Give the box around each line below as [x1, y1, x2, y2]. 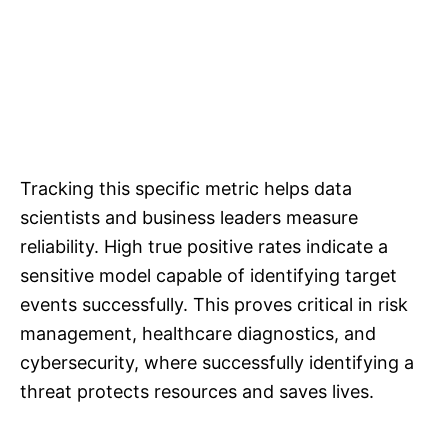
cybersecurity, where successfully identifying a [20, 352, 414, 374]
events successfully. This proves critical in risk [20, 294, 408, 316]
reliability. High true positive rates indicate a [20, 236, 388, 258]
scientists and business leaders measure [20, 207, 358, 229]
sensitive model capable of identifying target [20, 265, 397, 287]
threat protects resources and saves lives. [20, 381, 374, 403]
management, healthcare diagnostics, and [20, 323, 376, 345]
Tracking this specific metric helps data [20, 178, 352, 200]
